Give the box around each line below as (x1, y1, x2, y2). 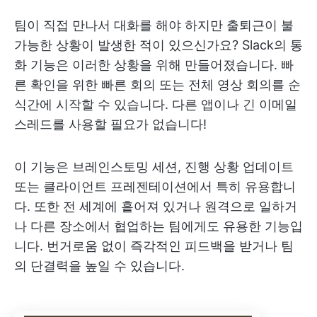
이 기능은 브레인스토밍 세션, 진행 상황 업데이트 (14, 159, 294, 175)
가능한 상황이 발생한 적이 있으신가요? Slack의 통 (14, 38, 303, 53)
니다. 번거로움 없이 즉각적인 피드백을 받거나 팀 (14, 238, 294, 254)
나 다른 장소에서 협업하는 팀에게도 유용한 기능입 (14, 219, 303, 234)
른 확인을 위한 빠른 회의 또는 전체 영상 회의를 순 (14, 77, 301, 93)
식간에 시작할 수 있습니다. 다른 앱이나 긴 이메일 (14, 97, 297, 113)
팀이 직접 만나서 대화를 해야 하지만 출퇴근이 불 (14, 18, 294, 33)
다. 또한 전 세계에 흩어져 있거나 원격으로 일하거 (14, 199, 297, 214)
